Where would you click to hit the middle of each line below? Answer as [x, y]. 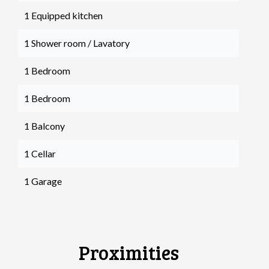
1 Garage [43, 181]
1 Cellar [40, 153]
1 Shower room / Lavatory [77, 43]
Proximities [128, 252]
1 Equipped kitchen [63, 15]
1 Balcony [44, 126]
